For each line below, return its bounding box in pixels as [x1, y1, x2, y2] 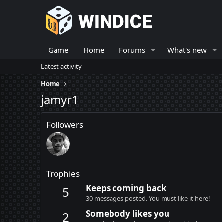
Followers [46, 119, 83, 130]
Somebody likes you [86, 207, 169, 219]
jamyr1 [41, 91, 79, 108]
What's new [167, 45, 207, 55]
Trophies [46, 168, 80, 179]
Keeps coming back [86, 182, 166, 194]
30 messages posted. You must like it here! [86, 194, 210, 203]
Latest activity [41, 62, 82, 71]
